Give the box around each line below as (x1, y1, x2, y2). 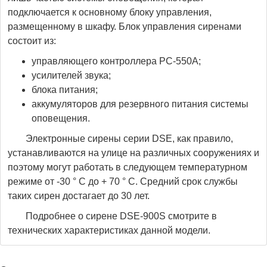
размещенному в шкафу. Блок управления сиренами (8, 21, 241, 32)
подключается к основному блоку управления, (8, 7, 212, 17)
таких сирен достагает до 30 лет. (8, 191, 152, 201)
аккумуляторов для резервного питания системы (32, 99, 249, 109)
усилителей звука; (32, 70, 111, 80)
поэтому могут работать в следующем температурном (8, 162, 247, 172)
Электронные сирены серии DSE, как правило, (26, 133, 233, 144)
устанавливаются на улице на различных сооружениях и (8, 148, 259, 158)
